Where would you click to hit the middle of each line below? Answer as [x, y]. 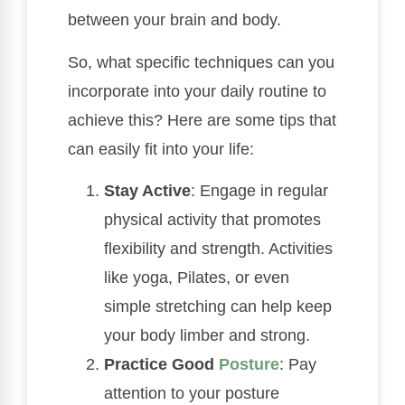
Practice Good [161, 364]
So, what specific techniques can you [201, 62]
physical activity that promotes [212, 220]
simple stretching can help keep [218, 306]
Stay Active [147, 191]
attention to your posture [192, 393]
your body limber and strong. [207, 335]
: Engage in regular [259, 191]
